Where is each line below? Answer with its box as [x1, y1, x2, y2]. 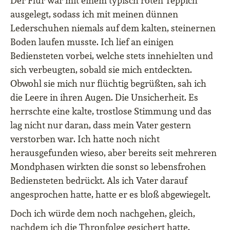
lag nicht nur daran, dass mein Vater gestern [10, 119, 191, 131]
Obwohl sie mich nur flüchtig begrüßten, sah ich [10, 78, 206, 89]
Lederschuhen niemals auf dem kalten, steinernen [10, 22, 216, 34]
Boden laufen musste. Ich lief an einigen [10, 36, 174, 48]
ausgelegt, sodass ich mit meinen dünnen [10, 8, 178, 20]
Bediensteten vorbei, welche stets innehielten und [10, 50, 213, 62]
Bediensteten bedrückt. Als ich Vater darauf [10, 175, 187, 186]
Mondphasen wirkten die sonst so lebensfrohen [10, 161, 206, 172]
